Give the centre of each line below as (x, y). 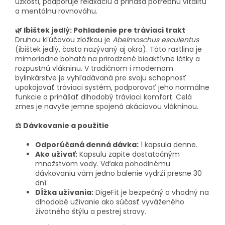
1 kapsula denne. (168, 145)
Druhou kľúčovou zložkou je (64, 40)
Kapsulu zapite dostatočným (129, 154)
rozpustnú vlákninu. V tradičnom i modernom (94, 69)
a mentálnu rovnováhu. (56, 11)
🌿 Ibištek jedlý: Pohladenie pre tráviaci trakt (100, 30)
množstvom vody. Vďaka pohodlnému (103, 164)
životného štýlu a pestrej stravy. (91, 212)
